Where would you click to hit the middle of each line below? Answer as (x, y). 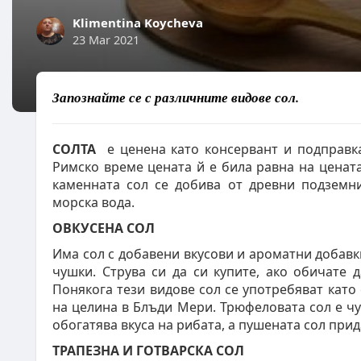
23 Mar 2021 (106, 39)
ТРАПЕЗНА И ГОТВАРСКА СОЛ (148, 351)
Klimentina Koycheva (138, 23)
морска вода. (93, 202)
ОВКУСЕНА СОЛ (104, 228)
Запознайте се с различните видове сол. (176, 98)
